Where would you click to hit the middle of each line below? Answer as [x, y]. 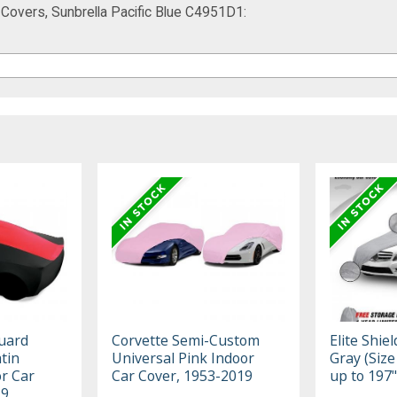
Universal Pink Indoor [183, 358]
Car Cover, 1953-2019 [183, 375]
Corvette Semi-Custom [186, 340]
